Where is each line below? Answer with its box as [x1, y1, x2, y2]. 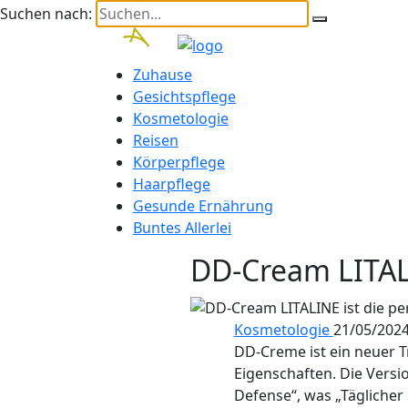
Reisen [133, 130, 178, 150]
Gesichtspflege [133, 87, 236, 107]
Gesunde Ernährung [133, 196, 273, 216]
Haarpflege [133, 174, 210, 194]
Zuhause [133, 65, 192, 85]
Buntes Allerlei [133, 218, 231, 238]
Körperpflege [133, 152, 225, 172]
